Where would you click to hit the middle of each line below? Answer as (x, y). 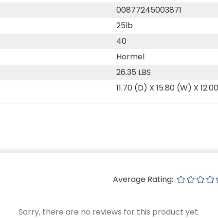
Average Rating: (144, 179)
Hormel (130, 56)
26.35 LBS (134, 72)
